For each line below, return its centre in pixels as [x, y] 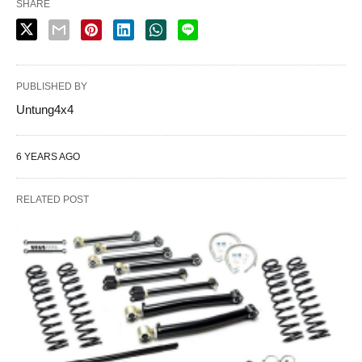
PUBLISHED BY [52, 86]
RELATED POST [53, 200]
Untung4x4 [45, 109]
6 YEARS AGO [48, 157]
